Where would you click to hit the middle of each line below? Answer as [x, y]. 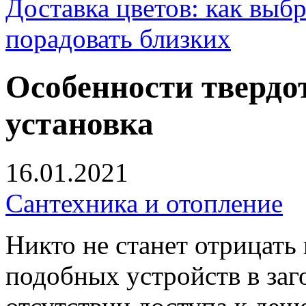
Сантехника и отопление [144, 203]
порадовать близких [118, 39]
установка [80, 124]
